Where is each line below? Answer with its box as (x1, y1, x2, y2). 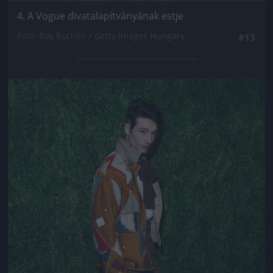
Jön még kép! (96, 87, 177, 105)
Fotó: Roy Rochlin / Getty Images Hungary (17, 29, 185, 41)
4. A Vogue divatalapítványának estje (17, 9, 183, 23)
